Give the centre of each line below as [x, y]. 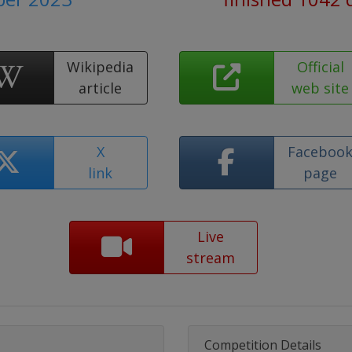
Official [320, 67]
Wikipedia [101, 67]
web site [321, 88]
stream [210, 258]
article [101, 88]
